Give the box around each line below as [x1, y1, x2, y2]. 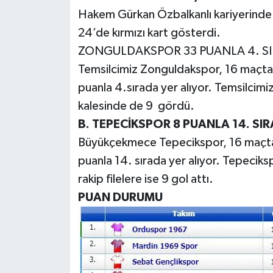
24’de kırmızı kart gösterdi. [77, 26, 228, 39]
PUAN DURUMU [77, 191, 163, 204]
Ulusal [32, 123, 65, 133]
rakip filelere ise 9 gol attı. [77, 172, 218, 185]
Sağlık [32, 30, 65, 40]
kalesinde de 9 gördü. [77, 99, 204, 112]
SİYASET [32, 61, 76, 71]
